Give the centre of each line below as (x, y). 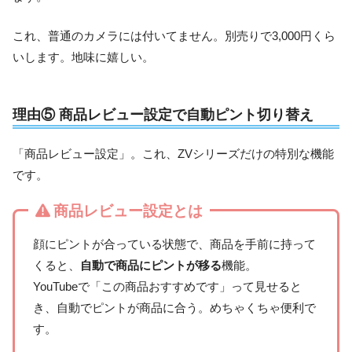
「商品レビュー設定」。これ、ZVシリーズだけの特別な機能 (173, 153)
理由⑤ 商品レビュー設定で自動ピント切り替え (163, 114)
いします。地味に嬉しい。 (83, 57)
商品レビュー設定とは (128, 211)
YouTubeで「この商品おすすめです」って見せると (167, 287)
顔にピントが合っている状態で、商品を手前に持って (174, 244)
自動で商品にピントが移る (150, 266)
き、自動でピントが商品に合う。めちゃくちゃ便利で (174, 308)
